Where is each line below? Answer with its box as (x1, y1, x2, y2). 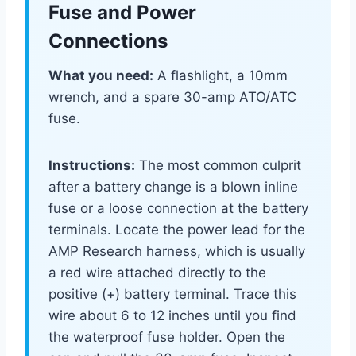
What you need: (48, 68, 153, 84)
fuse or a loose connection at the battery (48, 200, 308, 217)
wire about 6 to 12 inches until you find (48, 308, 296, 324)
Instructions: (48, 157, 135, 174)
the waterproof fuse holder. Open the (48, 329, 285, 346)
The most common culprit (135, 157, 301, 174)
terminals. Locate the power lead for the (48, 222, 305, 238)
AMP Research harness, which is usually (48, 243, 305, 260)
